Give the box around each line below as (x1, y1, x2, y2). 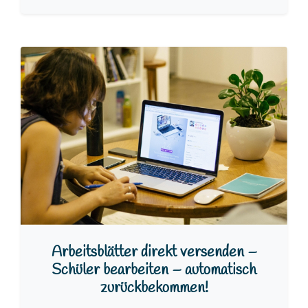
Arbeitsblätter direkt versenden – (51, 243, 257, 263)
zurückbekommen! (100, 278, 208, 299)
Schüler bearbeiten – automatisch (52, 261, 256, 281)
